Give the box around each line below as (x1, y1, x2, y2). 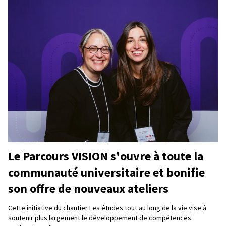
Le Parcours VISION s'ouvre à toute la (8, 148, 203, 164)
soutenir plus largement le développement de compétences (8, 213, 191, 222)
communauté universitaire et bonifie (8, 164, 205, 180)
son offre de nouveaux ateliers (8, 180, 168, 196)
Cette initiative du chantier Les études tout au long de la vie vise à (8, 203, 206, 212)
